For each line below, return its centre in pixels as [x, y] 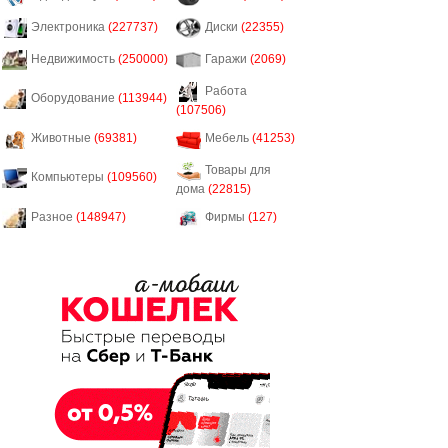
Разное [53, 217]
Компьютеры [69, 177]
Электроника [69, 27]
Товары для [238, 170]
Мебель [228, 138]
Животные [62, 138]
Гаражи [227, 59]
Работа [226, 91]
